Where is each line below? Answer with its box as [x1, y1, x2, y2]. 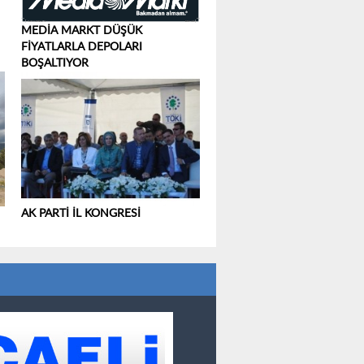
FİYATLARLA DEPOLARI [21, 41, 142, 54]
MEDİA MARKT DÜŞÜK [21, 25, 142, 37]
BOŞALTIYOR [21, 58, 89, 70]
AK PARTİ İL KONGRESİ [21, 207, 141, 219]
